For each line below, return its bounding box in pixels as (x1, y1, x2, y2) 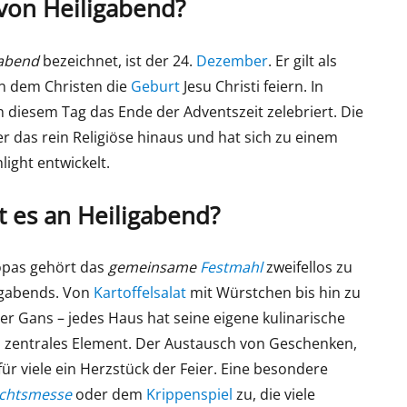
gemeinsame (108, 257, 201, 278)
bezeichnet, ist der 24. (39, 50, 197, 71)
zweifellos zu (263, 257, 353, 278)
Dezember (196, 50, 269, 71)
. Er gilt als (268, 50, 338, 71)
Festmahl (200, 257, 263, 278)
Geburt (131, 75, 181, 96)
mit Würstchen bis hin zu (186, 283, 362, 303)
